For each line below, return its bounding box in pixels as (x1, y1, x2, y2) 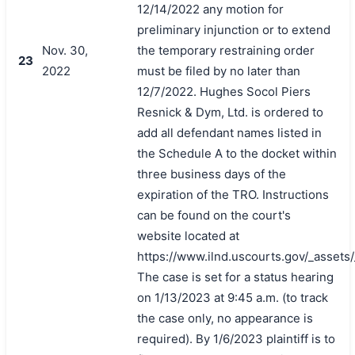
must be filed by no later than (136, 63, 300, 78)
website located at (136, 227, 239, 243)
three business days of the (136, 166, 286, 181)
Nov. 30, (41, 42, 88, 58)
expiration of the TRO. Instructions (136, 186, 329, 202)
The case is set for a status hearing (136, 269, 334, 284)
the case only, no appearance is (136, 310, 313, 326)
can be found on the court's (136, 207, 291, 223)
